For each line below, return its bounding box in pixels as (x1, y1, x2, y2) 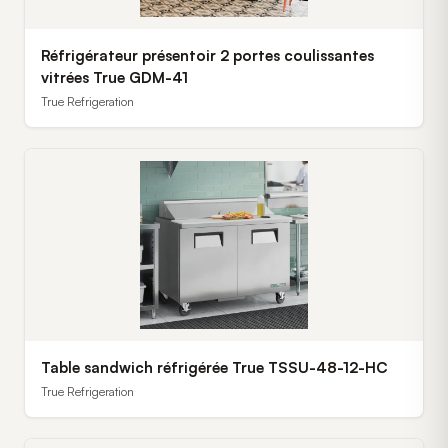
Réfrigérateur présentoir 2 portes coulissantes (41, 46, 374, 65)
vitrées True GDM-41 (41, 68, 188, 87)
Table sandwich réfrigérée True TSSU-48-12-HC (41, 358, 389, 377)
